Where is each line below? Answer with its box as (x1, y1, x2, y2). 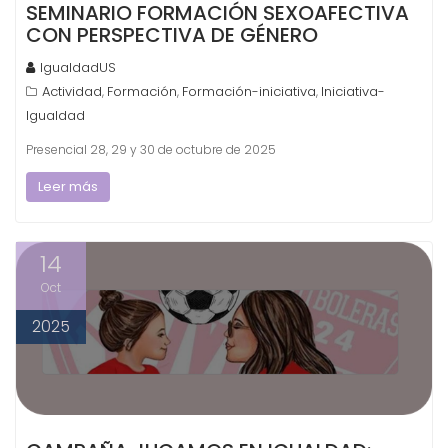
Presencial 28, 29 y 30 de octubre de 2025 (26, 140, 276, 158)
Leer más (38, 176, 98, 196)
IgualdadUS (40, 57, 116, 77)
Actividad (42, 81, 102, 101)
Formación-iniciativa (182, 81, 316, 101)
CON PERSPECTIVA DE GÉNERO (26, 20, 318, 49)
